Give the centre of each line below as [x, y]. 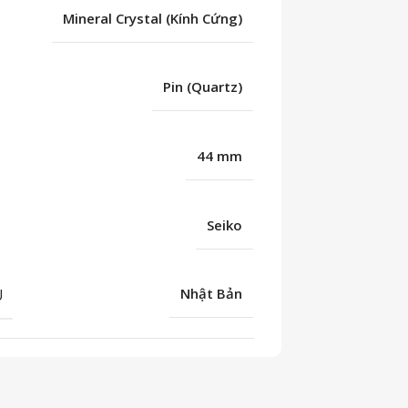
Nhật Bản [212, 294]
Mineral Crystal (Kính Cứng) [153, 18]
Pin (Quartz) [203, 87]
